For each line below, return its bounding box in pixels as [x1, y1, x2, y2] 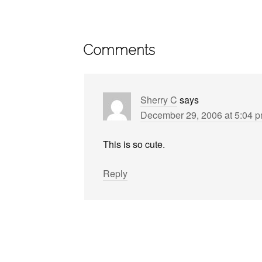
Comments [83, 42, 155, 58]
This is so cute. [103, 137, 165, 151]
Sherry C [140, 93, 177, 106]
